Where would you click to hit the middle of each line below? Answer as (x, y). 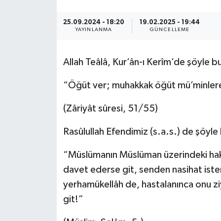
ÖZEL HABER (52, 18)
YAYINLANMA (93, 29)
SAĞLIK (42, 43)
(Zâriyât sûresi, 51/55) (110, 108)
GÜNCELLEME (169, 29)
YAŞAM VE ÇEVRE (61, 143)
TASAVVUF (48, 118)
